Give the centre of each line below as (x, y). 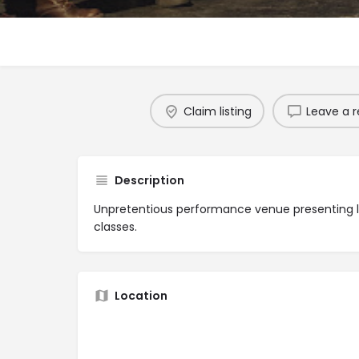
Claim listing (217, 111)
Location (141, 296)
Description (149, 181)
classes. (115, 227)
